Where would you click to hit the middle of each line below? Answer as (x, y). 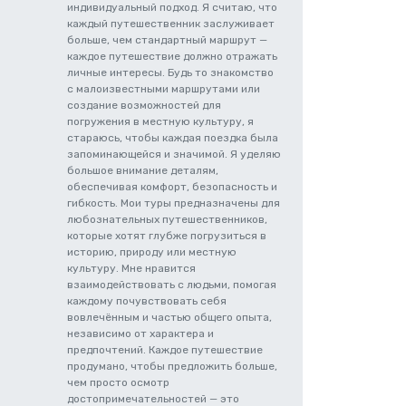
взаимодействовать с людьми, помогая (172, 285)
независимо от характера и (140, 333)
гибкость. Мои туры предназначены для (174, 203)
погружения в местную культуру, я (160, 121)
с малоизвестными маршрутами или (164, 89)
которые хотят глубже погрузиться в (167, 236)
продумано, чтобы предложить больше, (172, 366)
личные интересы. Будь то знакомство (170, 72)
